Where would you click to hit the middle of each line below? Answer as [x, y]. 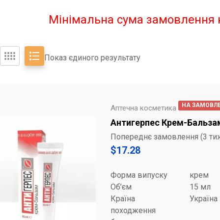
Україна [204, 199]
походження [133, 210]
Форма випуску [139, 175]
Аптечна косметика [143, 108]
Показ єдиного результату [92, 57]
